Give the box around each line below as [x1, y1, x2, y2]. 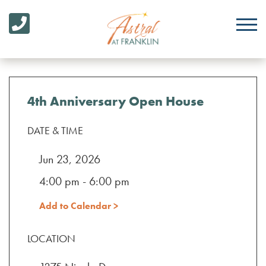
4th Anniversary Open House [27, 93, 204, 110]
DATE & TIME [27, 123, 83, 137]
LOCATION [27, 232, 75, 245]
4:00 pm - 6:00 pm [39, 173, 129, 189]
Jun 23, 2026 [39, 151, 100, 167]
